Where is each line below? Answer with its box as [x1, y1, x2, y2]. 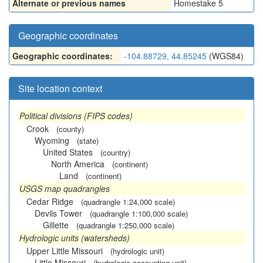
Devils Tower [35, 207, 82, 219]
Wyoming [35, 134, 69, 146]
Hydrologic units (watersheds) [19, 232, 130, 244]
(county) [56, 123, 84, 134]
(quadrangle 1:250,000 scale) [76, 220, 174, 231]
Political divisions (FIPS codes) [19, 110, 133, 122]
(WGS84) [207, 50, 244, 62]
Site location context [18, 82, 102, 95]
